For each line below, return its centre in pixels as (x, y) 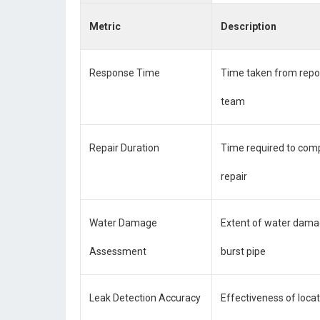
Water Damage (123, 223)
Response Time (125, 73)
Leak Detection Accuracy (145, 298)
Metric (105, 26)
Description (249, 26)
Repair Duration (124, 148)
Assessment (118, 251)
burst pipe (243, 251)
